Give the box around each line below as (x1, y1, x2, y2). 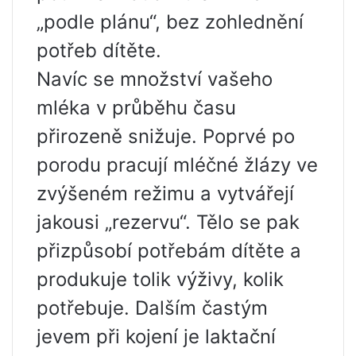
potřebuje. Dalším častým (37, 296, 268, 319)
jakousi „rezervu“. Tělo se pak (37, 211, 300, 234)
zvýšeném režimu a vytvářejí (37, 182, 294, 205)
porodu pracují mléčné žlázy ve (37, 153, 318, 176)
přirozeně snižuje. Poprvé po (37, 125, 295, 148)
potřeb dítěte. (37, 39, 161, 62)
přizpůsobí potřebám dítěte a (37, 239, 301, 262)
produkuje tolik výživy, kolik (37, 268, 284, 291)
